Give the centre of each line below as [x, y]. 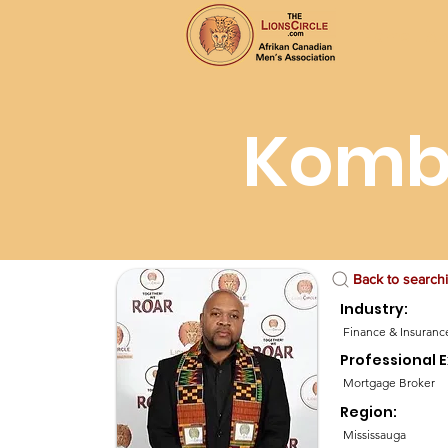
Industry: [374, 309]
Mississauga [375, 434]
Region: [372, 412]
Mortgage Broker [389, 382]
